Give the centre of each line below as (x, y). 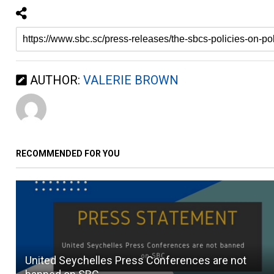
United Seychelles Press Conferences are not (136, 260)
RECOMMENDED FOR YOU (68, 153)
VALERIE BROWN (131, 80)
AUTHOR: (55, 80)
